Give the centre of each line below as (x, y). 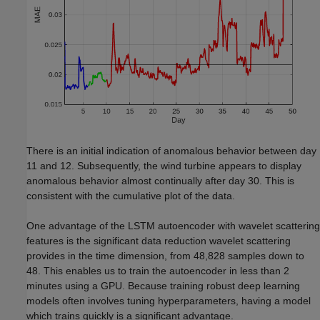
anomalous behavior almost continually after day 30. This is (160, 181)
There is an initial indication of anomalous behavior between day (171, 151)
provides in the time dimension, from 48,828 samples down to (165, 256)
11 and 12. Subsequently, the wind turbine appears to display (164, 166)
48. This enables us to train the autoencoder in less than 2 (158, 271)
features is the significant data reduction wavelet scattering (159, 241)
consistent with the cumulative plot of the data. (131, 196)
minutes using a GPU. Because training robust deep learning (163, 286)
